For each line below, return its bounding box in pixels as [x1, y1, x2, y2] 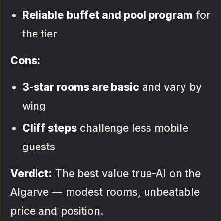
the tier [22, 27, 58, 40]
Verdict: [10, 167, 52, 180]
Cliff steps [22, 121, 77, 134]
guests [22, 140, 56, 153]
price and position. [10, 204, 104, 217]
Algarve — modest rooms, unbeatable [10, 185, 200, 198]
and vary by [139, 80, 202, 93]
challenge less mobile [76, 121, 188, 134]
